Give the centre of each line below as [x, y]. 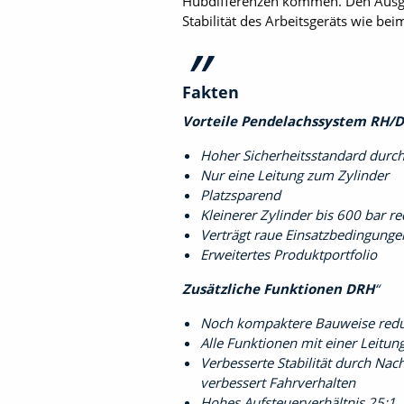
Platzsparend [240, 195]
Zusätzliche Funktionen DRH [278, 289]
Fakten [211, 92]
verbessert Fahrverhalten [278, 382]
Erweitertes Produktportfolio [289, 254]
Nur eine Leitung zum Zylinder [294, 175]
